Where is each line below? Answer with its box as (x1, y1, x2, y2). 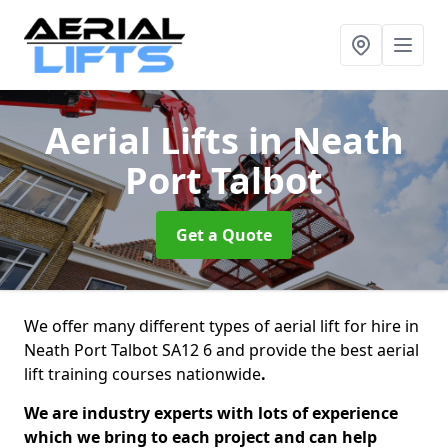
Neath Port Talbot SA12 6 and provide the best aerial (24, 339, 419, 361)
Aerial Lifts (44, 116, 248, 165)
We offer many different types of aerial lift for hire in (24, 315, 419, 337)
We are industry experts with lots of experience (24, 402, 398, 424)
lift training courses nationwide (24, 363, 261, 385)
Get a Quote (176, 224, 272, 246)
